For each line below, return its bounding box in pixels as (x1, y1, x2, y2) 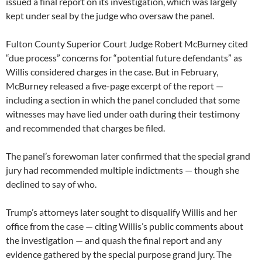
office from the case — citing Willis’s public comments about (6, 220, 243, 232)
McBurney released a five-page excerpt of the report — (6, 80, 223, 92)
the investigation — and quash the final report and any (6, 235, 222, 246)
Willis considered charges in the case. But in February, (6, 66, 218, 78)
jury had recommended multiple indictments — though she (6, 164, 239, 176)
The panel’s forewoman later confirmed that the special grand (6, 150, 250, 162)
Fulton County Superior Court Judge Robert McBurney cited (6, 38, 248, 50)
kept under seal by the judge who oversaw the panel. (6, 10, 214, 22)
